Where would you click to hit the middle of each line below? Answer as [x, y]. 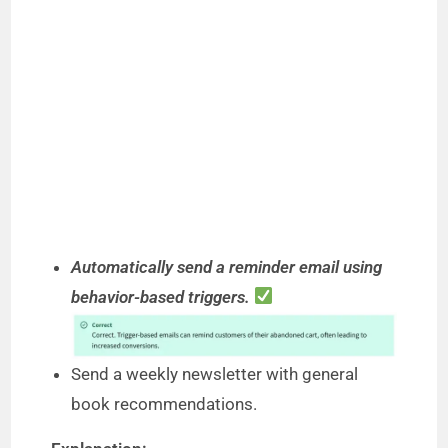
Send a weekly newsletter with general [215, 373]
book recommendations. [164, 403]
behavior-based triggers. [163, 296]
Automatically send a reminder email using [227, 266]
